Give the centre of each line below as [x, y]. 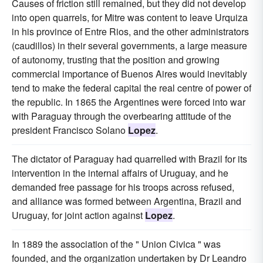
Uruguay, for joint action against [78, 215]
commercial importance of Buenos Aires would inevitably [129, 73]
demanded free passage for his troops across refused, [123, 187]
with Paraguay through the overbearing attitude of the [122, 116]
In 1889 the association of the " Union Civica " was [116, 244]
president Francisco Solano [70, 130]
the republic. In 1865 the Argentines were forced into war [129, 102]
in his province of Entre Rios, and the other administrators [130, 31]
